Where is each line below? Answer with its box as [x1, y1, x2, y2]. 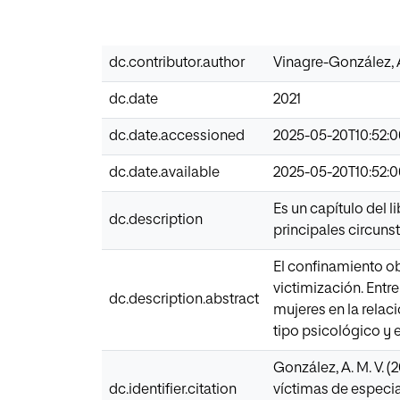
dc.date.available [109, 165, 220, 180]
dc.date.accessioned [109, 129, 245, 144]
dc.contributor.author [109, 55, 245, 71]
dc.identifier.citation [109, 382, 237, 397]
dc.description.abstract [109, 292, 259, 307]
